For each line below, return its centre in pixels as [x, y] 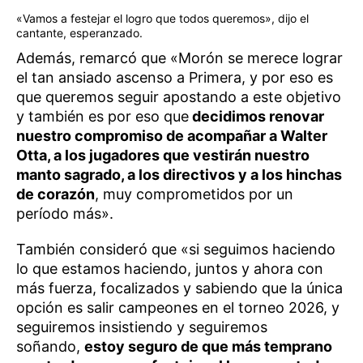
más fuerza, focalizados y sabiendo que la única [179, 288]
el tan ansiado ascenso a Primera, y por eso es [175, 77]
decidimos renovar [256, 116]
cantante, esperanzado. [79, 32]
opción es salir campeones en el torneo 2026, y [178, 307]
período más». [65, 213]
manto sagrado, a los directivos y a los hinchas [179, 174]
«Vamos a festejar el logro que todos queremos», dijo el [162, 18]
